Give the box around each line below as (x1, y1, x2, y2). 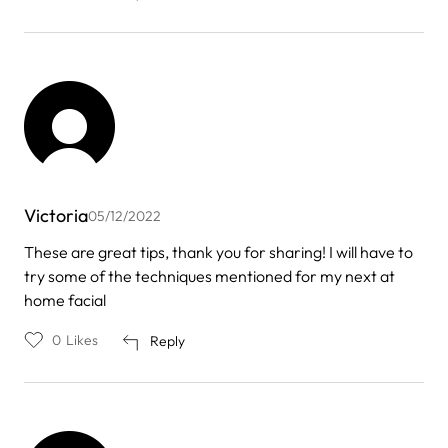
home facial (24, 290, 106, 311)
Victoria (24, 204, 88, 228)
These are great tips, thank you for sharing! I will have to (24, 242, 413, 263)
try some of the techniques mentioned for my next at (24, 266, 395, 287)
